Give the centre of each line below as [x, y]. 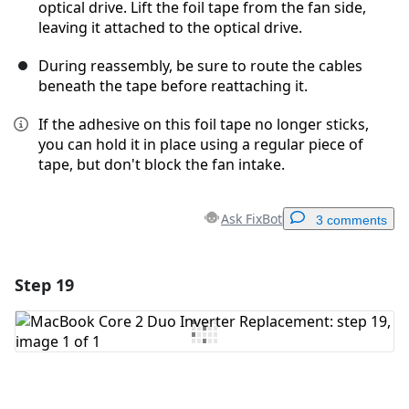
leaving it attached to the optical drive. [170, 28]
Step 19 [44, 285]
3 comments [351, 220]
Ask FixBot [252, 219]
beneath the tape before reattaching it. [173, 86]
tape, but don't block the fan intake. [162, 165]
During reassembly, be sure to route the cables [200, 66]
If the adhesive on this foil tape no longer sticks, [204, 125]
